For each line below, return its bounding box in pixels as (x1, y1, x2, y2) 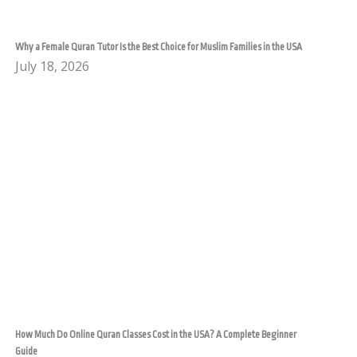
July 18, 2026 (15, 57, 90, 75)
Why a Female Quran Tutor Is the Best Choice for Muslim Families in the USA (15, 41, 303, 53)
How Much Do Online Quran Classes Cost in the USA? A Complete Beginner (15, 328, 297, 340)
